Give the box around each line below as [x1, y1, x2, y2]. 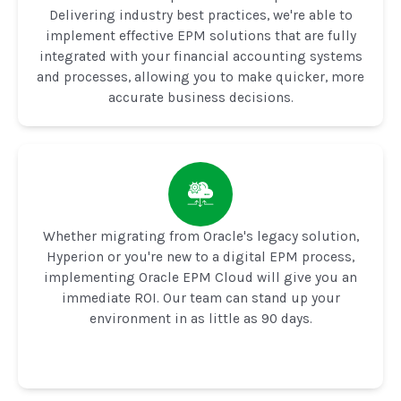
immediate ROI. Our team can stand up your [61, 289, 340, 306]
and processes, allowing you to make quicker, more [37, 68, 364, 85]
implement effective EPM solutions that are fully [45, 27, 356, 44]
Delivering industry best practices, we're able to [48, 6, 353, 23]
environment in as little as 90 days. [89, 310, 312, 327]
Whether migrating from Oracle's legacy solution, [42, 227, 359, 244]
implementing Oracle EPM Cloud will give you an [44, 269, 357, 286]
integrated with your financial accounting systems [38, 47, 363, 64]
